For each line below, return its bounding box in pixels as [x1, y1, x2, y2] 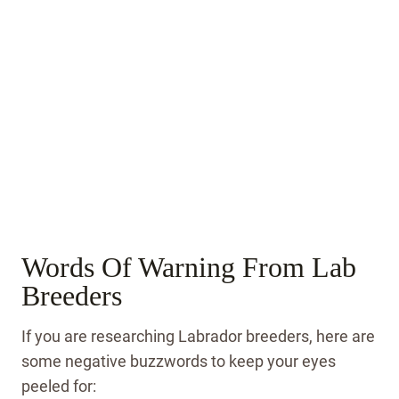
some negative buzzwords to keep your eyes [21, 351, 336, 370]
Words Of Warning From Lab [21, 250, 356, 283]
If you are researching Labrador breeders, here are [21, 326, 375, 346]
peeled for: [21, 376, 96, 395]
